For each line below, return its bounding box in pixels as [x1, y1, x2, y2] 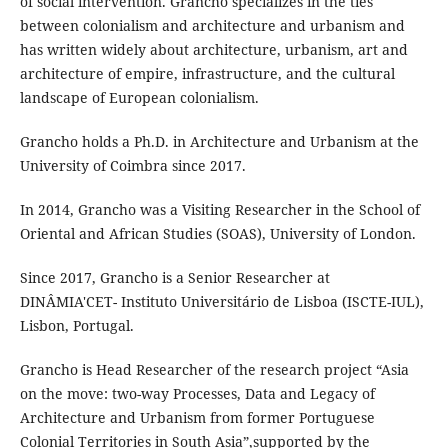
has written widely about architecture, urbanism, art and [19, 40, 408, 60]
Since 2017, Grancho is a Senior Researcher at [19, 268, 330, 288]
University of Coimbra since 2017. [19, 156, 246, 176]
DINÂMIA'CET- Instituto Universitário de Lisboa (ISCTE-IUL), [19, 292, 424, 312]
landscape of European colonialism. [19, 88, 259, 108]
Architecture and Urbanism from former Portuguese [19, 408, 375, 428]
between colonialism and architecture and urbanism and [19, 16, 405, 36]
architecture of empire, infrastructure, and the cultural [19, 64, 395, 84]
